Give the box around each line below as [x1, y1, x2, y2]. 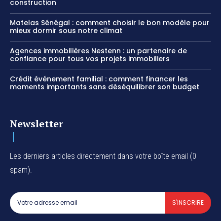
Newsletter [10, 116, 63, 130]
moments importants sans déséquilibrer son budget [10, 81, 199, 92]
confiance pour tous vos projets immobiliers [10, 53, 170, 64]
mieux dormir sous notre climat [10, 25, 122, 36]
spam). [10, 165, 32, 175]
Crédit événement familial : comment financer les [10, 74, 188, 84]
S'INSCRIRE [172, 198, 204, 207]
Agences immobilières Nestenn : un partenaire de [10, 45, 187, 56]
